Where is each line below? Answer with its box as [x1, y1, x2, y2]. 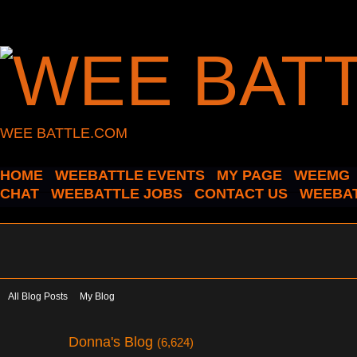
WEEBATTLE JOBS [51, 186, 182, 202]
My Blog [80, 291, 115, 302]
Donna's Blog [69, 332, 157, 350]
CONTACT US [194, 186, 288, 202]
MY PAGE [217, 167, 282, 183]
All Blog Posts [8, 291, 68, 302]
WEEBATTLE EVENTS [55, 167, 205, 183]
